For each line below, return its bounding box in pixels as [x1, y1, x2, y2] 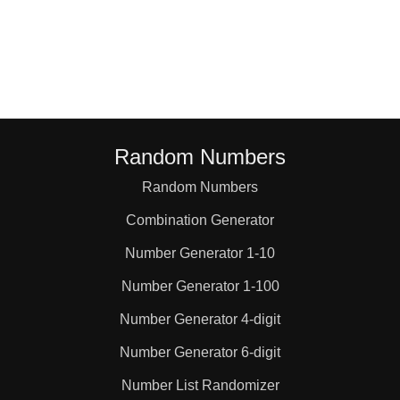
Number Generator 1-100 [121, 279, 279, 294]
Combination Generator [126, 212, 274, 228]
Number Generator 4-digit [120, 312, 280, 327]
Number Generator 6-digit [120, 345, 280, 360]
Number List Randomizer [121, 378, 279, 393]
